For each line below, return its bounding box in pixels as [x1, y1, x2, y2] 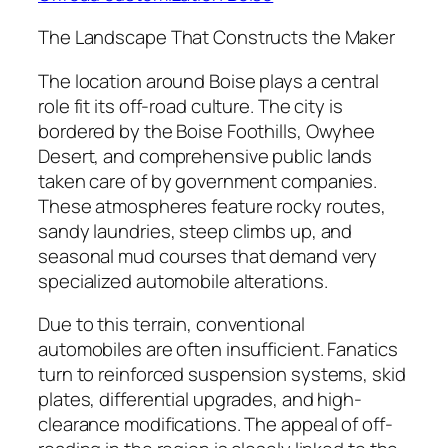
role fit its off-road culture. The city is [38, 92, 343, 119]
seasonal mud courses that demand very [38, 242, 378, 269]
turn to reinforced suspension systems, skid [38, 361, 406, 388]
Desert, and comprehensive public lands [38, 142, 373, 169]
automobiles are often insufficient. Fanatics [38, 336, 398, 363]
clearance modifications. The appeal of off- [38, 411, 393, 438]
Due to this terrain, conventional [38, 311, 305, 338]
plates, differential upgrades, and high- [38, 386, 362, 413]
